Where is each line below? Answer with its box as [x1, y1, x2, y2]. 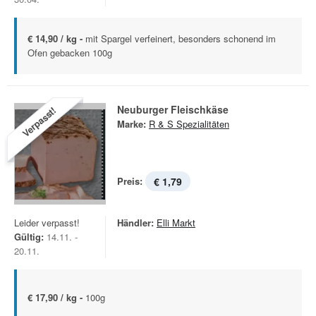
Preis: [117, 174, 142, 188]
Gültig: [14, 230, 44, 243]
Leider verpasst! [14, 216, 80, 229]
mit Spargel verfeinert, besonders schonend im [85, 32, 276, 45]
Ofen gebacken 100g [28, 46, 112, 59]
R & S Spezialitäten [149, 117, 229, 130]
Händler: [117, 216, 154, 229]
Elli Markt [157, 216, 195, 229]
